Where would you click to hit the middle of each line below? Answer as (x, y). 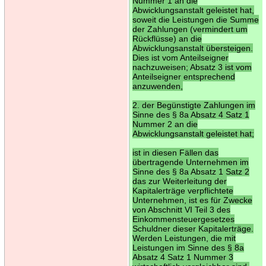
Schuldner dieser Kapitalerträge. (193, 228)
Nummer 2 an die (165, 124)
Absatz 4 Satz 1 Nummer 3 (183, 257)
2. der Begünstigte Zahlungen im (194, 105)
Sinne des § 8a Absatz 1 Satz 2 (191, 171)
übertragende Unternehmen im (190, 162)
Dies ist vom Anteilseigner (180, 57)
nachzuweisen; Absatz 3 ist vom (192, 67)
